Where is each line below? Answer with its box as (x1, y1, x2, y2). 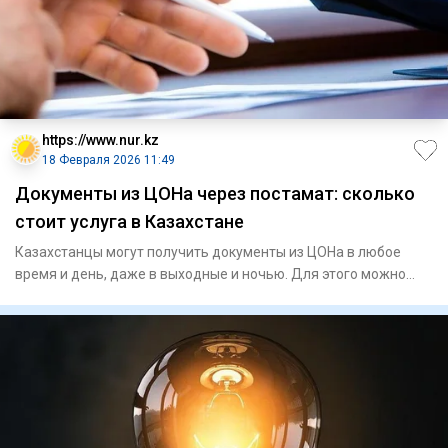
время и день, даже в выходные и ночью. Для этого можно (15, 265, 406, 282)
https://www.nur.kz (42, 131, 159, 148)
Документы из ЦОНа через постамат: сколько (15, 182, 415, 204)
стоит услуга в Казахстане (15, 210, 244, 232)
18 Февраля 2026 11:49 (42, 152, 175, 167)
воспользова (15, 287, 101, 304)
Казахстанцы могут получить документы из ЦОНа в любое (15, 243, 401, 260)
